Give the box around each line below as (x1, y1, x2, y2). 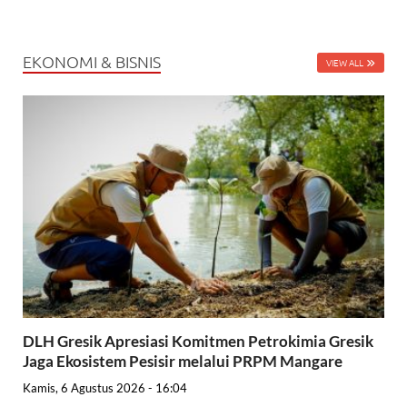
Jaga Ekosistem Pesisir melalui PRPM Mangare (23, 352, 345, 372)
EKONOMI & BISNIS (23, 50, 161, 72)
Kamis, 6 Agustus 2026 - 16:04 (23, 380, 187, 395)
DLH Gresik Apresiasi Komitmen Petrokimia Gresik (23, 332, 373, 352)
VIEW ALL (326, 55, 363, 69)
